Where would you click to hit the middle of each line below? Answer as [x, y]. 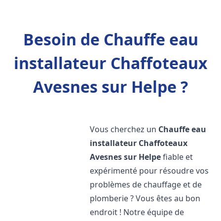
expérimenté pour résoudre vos [149, 171]
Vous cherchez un [124, 129]
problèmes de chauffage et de [146, 184]
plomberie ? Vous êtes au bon [145, 198]
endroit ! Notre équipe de [137, 212]
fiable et [177, 157]
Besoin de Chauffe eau [110, 39]
